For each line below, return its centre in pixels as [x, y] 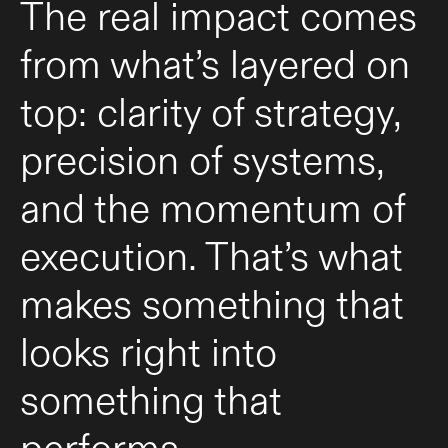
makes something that [212, 304]
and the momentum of [212, 208]
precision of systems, [202, 160]
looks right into [148, 352]
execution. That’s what [211, 256]
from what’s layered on [215, 64]
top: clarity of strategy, [210, 112]
